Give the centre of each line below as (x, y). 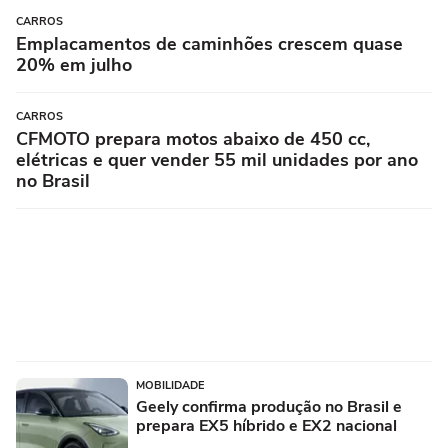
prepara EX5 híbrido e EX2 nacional (266, 425)
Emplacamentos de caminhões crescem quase (209, 43)
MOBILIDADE (170, 385)
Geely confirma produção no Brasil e (269, 406)
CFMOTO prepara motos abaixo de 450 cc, (193, 138)
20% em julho (74, 64)
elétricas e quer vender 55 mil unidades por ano (217, 159)
